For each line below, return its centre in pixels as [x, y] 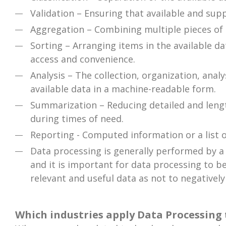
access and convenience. [83, 59]
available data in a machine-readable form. [123, 89]
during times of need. [77, 119]
